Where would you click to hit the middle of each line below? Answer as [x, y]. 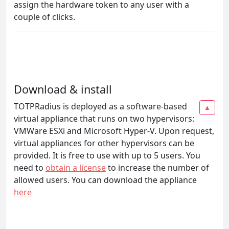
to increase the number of [157, 167]
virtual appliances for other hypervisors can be [104, 143]
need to [30, 167]
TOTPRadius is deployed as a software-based [100, 106]
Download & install [63, 89]
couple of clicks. [44, 17]
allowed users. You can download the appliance [105, 180]
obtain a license [76, 167]
